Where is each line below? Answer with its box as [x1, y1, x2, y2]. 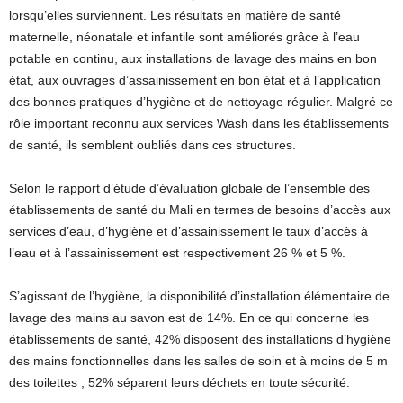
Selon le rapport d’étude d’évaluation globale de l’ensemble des [9, 181, 370, 195]
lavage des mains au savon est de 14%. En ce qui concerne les [9, 310, 369, 325]
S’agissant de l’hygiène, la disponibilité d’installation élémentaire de [9, 289, 390, 303]
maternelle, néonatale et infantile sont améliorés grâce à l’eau [9, 30, 360, 44]
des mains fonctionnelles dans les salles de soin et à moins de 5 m [9, 354, 388, 368]
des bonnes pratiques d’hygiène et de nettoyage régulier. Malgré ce [9, 94, 393, 109]
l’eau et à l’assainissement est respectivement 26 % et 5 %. [9, 246, 345, 260]
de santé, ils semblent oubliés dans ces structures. [9, 138, 296, 152]
